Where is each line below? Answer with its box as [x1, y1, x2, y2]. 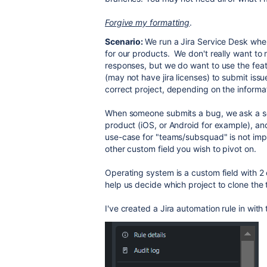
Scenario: [105, 36, 145, 46]
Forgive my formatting [105, 17, 190, 27]
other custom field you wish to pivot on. [105, 144, 256, 154]
